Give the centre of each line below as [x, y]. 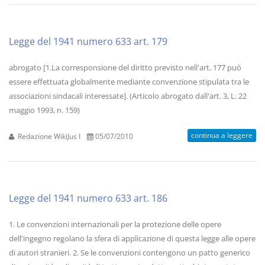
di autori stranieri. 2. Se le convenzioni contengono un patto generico [130, 253]
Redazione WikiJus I [48, 136]
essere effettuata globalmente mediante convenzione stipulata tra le [129, 82]
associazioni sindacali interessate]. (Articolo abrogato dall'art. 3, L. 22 [128, 96]
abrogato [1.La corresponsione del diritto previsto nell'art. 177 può [125, 67]
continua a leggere [222, 135]
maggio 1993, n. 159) [44, 110]
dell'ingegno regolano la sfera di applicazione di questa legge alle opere [132, 238]
